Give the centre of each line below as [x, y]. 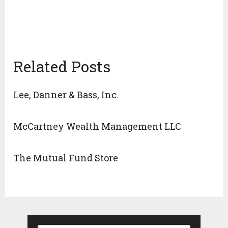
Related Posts [62, 67]
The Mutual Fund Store [66, 158]
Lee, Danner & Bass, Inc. [66, 95]
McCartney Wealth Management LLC [97, 126]
